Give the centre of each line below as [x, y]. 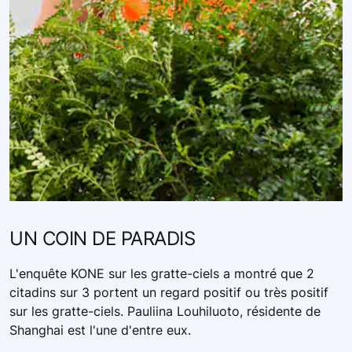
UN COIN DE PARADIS [103, 238]
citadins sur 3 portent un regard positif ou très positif [169, 292]
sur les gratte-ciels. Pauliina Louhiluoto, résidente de [165, 311]
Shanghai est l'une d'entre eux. [100, 330]
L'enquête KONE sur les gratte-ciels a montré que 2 [162, 273]
